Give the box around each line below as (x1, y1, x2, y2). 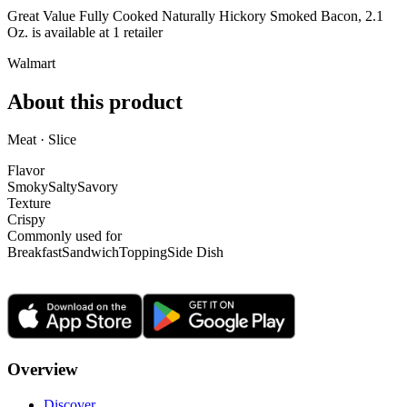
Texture (7, 195, 51, 212)
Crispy (7, 212, 45, 228)
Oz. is (7, 24, 45, 40)
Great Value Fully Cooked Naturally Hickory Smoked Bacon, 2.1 (7, 7, 383, 24)
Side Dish (167, 244, 223, 261)
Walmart (7, 55, 55, 71)
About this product (7, 89, 183, 114)
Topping (119, 244, 167, 261)
